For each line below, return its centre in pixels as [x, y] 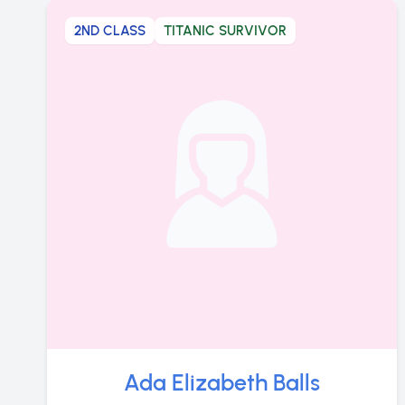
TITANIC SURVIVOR [225, 31]
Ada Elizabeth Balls [221, 382]
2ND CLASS [110, 31]
